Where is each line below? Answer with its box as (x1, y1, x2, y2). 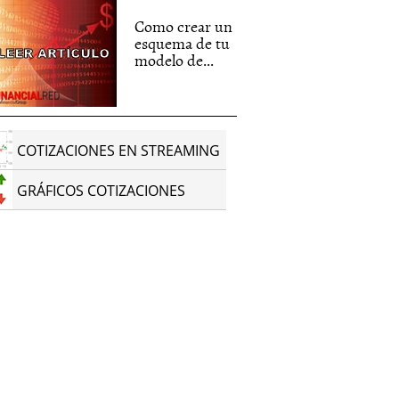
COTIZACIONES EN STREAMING (17, 141, 221, 160)
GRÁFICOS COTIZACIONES (17, 181, 186, 200)
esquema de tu (134, 31, 231, 55)
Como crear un (134, 14, 233, 38)
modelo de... (134, 48, 215, 72)
